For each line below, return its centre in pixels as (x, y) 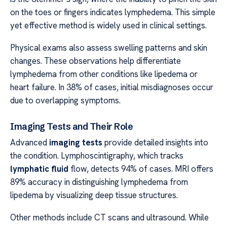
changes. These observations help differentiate (96, 61)
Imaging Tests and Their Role (72, 126)
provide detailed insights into (155, 142)
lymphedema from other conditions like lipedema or (104, 74)
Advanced (30, 142)
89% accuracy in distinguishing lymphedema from (99, 182)
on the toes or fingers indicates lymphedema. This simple (113, 12)
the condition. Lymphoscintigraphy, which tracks (97, 155)
